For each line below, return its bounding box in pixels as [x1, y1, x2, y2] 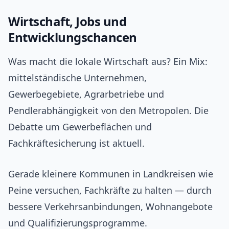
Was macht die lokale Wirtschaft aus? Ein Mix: [8, 55, 208, 68]
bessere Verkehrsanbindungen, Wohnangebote [8, 200, 213, 213]
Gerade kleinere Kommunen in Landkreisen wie [8, 168, 213, 180]
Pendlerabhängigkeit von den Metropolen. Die [8, 104, 209, 117]
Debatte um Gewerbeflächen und [8, 121, 152, 133]
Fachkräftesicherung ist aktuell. [8, 137, 145, 150]
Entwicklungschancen [8, 29, 137, 46]
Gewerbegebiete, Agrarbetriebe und [8, 88, 164, 101]
